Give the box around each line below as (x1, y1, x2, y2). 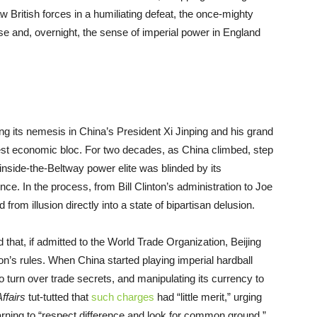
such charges (91, 291, 154, 304)
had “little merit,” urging (154, 291, 262, 304)
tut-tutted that (28, 291, 91, 304)
